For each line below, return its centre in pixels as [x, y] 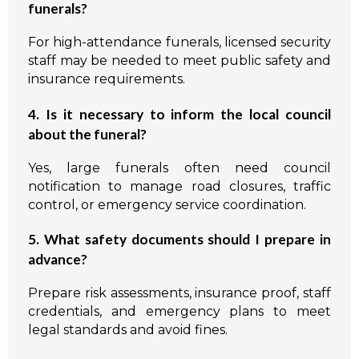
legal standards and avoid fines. [128, 329]
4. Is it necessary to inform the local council [179, 114]
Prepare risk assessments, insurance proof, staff [179, 292]
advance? [58, 260]
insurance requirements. [107, 79]
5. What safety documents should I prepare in [179, 240]
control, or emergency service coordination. [167, 204]
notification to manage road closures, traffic [179, 186]
